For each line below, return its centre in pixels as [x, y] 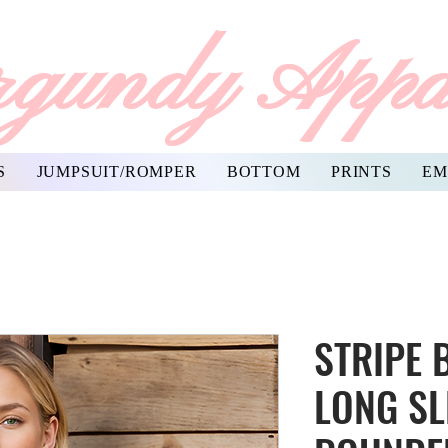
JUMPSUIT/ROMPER [116, 171]
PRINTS [361, 171]
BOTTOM [263, 171]
